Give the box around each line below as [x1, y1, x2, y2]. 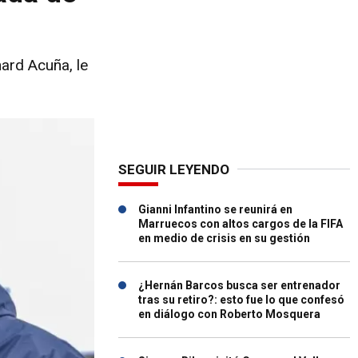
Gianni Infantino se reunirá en [138, 203, 292, 216]
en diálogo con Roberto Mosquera [138, 308, 320, 320]
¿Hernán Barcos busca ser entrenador [138, 279, 340, 292]
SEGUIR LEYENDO [118, 161, 229, 177]
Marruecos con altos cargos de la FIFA [138, 217, 343, 230]
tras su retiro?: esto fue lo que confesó [138, 293, 344, 306]
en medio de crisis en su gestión [138, 232, 310, 245]
